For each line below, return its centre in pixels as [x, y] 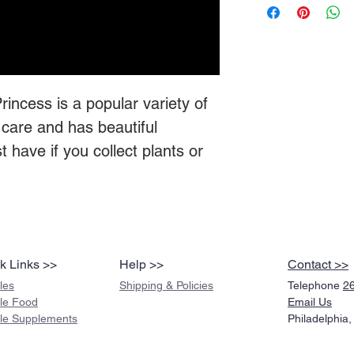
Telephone [315, 286]
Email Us [310, 302]
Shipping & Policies [166, 286]
